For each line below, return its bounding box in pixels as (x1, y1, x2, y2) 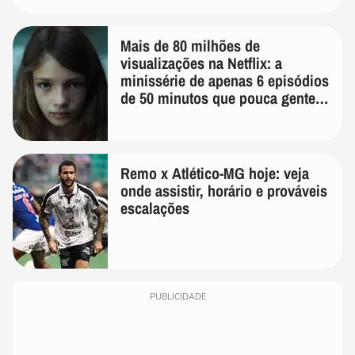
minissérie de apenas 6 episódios (120, 70, 329, 92)
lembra (120, 105, 163, 127)
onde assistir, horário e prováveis (120, 180, 327, 202)
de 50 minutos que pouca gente (120, 87, 315, 109)
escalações (120, 197, 189, 219)
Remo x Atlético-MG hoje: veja (120, 162, 309, 185)
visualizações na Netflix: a (120, 52, 282, 74)
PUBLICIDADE (149, 291, 206, 303)
